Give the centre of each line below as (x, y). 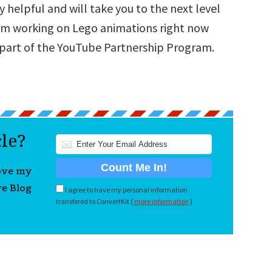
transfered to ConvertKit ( (95, 201)
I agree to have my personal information (125, 190)
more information (161, 201)
